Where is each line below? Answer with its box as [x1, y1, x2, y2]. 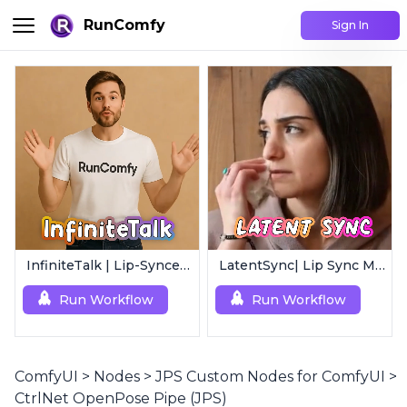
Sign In [332, 17, 369, 32]
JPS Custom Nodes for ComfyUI [155, 368, 385, 385]
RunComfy [84, 15, 165, 34]
